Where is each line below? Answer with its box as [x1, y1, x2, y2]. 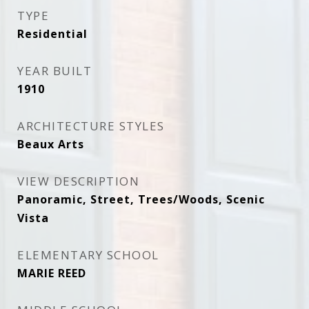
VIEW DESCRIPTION [17, 173, 139, 189]
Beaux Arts [17, 137, 84, 152]
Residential [17, 26, 88, 41]
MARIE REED [17, 266, 86, 281]
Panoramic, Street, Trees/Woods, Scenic [17, 192, 265, 207]
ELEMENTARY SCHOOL [17, 247, 159, 263]
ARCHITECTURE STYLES [17, 118, 165, 134]
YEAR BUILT [17, 63, 92, 79]
